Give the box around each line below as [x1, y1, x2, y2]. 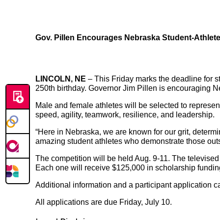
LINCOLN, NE [35, 75, 86, 83]
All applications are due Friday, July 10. [35, 198, 172, 207]
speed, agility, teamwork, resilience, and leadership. [35, 110, 215, 119]
